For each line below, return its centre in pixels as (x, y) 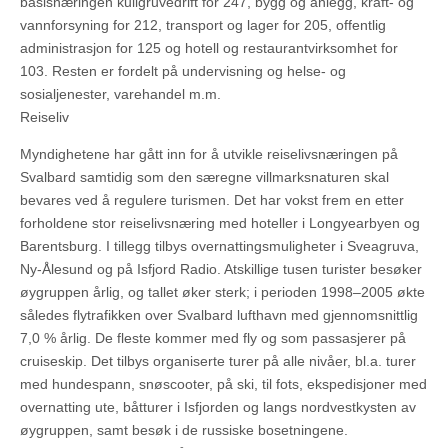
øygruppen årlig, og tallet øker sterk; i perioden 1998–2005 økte (222, 292)
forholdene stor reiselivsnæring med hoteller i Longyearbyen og (220, 223)
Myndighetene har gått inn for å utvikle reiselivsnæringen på (209, 154)
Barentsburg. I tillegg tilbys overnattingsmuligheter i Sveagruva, (219, 246)
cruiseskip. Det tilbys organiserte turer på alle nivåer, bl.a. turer (218, 361)
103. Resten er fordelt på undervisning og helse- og (183, 71)
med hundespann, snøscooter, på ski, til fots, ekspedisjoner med (223, 384)
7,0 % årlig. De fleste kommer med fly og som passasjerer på (213, 338)
